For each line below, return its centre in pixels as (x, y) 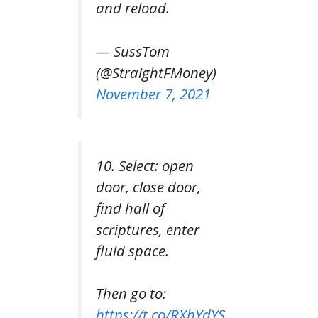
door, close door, (148, 186)
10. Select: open (145, 165)
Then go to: (131, 293)
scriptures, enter (148, 229)
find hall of (130, 208)
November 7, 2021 (153, 93)
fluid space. (132, 250)
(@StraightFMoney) (156, 72)
